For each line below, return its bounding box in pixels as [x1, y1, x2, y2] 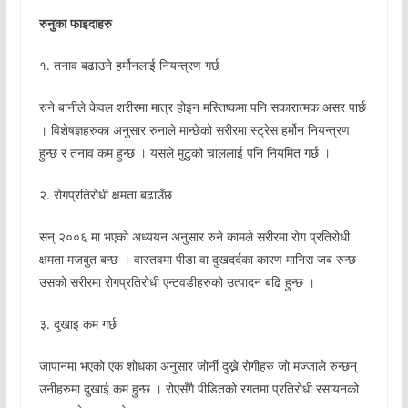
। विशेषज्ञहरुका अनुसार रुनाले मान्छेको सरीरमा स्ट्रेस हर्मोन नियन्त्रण [38, 121, 350, 139]
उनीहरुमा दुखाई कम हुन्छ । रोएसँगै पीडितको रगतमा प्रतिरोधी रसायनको [38, 380, 359, 398]
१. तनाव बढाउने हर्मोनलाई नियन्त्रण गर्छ [38, 56, 219, 75]
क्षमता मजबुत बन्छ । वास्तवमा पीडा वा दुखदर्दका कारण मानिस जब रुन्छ [38, 250, 356, 269]
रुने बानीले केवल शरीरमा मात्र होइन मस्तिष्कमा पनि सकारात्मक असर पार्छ [38, 98, 366, 117]
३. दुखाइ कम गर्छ [38, 315, 117, 333]
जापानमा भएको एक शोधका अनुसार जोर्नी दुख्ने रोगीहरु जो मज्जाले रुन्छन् [38, 357, 357, 375]
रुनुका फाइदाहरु [38, 15, 112, 33]
